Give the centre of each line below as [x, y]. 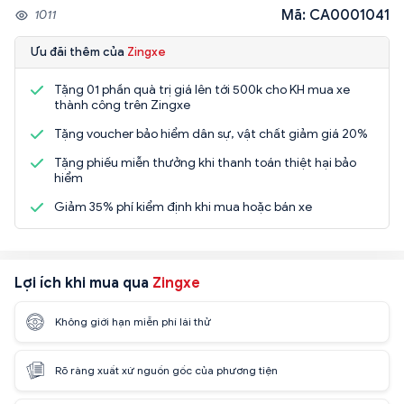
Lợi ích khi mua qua [83, 283]
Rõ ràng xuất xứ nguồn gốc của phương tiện [166, 371]
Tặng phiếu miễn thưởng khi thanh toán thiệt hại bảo [205, 162]
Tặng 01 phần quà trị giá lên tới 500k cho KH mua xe [202, 89]
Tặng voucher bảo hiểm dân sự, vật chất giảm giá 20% [211, 133]
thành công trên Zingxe [122, 105]
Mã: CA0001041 [335, 15]
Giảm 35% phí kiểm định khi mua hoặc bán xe [183, 207]
